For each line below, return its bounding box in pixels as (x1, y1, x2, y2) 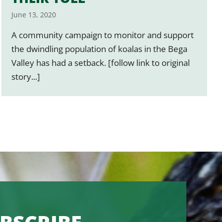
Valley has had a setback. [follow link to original (11, 56, 190, 68)
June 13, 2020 (11, 9, 56, 19)
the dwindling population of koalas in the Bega (11, 43, 188, 55)
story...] (11, 70, 41, 82)
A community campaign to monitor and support (11, 29, 194, 41)
